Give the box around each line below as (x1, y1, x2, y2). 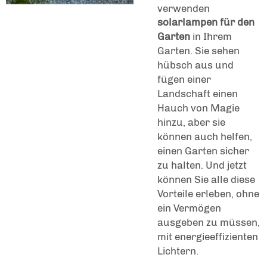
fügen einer (157, 73, 211, 85)
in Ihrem (193, 30, 232, 42)
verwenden (157, 2, 210, 14)
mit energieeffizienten (157, 230, 258, 243)
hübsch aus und (157, 58, 234, 71)
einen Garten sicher (157, 144, 249, 157)
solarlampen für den (157, 15, 254, 28)
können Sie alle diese (157, 173, 255, 185)
